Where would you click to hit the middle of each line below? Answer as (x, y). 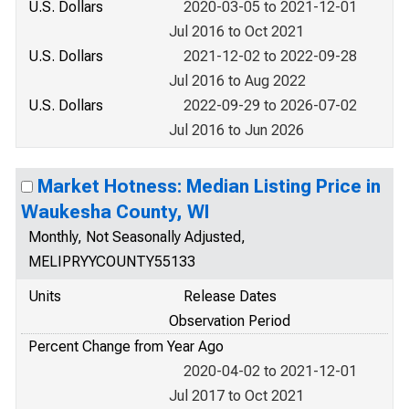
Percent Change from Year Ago (126, 346)
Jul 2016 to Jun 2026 (236, 130)
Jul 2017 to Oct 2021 (236, 396)
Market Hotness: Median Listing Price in (209, 186)
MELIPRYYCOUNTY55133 (112, 262)
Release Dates (230, 296)
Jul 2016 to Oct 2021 (236, 31)
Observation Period (230, 321)
